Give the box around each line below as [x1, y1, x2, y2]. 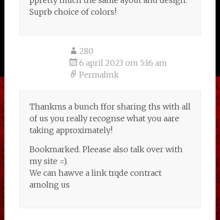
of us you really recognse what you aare [29, 113, 179, 123]
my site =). [29, 156, 68, 166]
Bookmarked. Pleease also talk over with [29, 144, 183, 154]
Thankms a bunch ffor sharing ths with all [29, 102, 191, 111]
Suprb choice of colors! [29, 7, 116, 17]
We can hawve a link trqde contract [29, 168, 162, 178]
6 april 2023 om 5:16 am [79, 58, 167, 68]
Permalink [79, 70, 119, 80]
